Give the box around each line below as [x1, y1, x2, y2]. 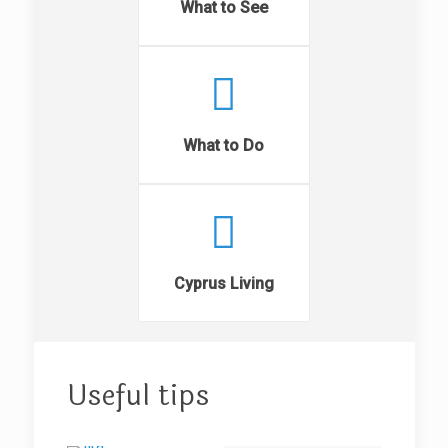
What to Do [183, 135, 264, 155]
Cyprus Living [173, 273, 274, 293]
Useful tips [66, 373, 210, 418]
